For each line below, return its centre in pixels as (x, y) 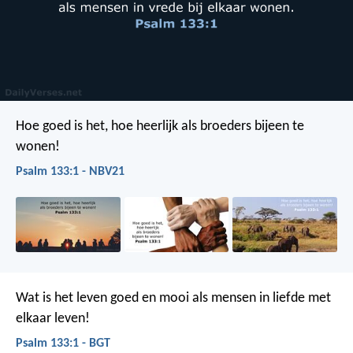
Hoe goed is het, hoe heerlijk (97, 126)
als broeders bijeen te (241, 126)
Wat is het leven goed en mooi (102, 298)
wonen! (38, 147)
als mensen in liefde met (260, 298)
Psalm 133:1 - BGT (63, 343)
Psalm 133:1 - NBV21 (70, 171)
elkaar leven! (53, 318)
